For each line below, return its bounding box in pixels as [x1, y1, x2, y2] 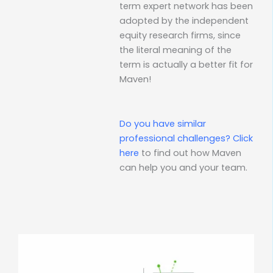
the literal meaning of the [119, 43, 232, 56]
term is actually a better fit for [119, 58, 253, 71]
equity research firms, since [119, 29, 241, 41]
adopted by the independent [119, 14, 249, 27]
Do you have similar [119, 118, 206, 130]
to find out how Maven [139, 147, 241, 160]
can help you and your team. [119, 161, 247, 174]
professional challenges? [119, 132, 233, 145]
